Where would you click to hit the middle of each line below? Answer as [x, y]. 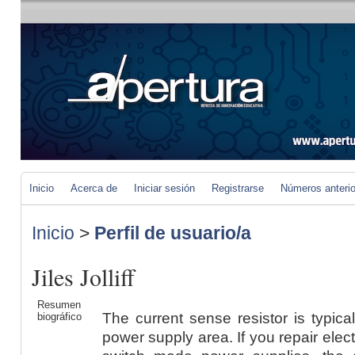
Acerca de [94, 188]
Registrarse [238, 188]
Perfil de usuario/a [173, 233]
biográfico [59, 317]
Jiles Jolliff [83, 277]
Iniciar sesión [164, 188]
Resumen [59, 305]
